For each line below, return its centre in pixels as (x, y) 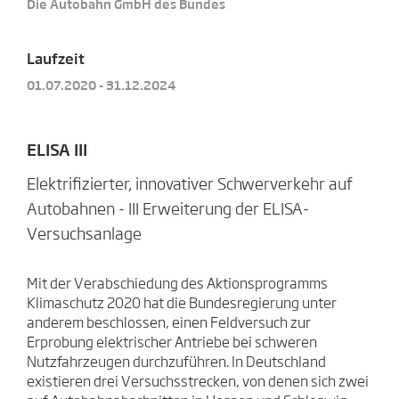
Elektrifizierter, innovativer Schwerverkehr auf (190, 186)
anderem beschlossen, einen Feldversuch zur (169, 324)
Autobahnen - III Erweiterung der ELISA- (168, 211)
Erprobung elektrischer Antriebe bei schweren (172, 343)
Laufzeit (56, 60)
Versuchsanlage (84, 236)
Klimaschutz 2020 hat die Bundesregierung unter (182, 304)
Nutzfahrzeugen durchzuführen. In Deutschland (176, 363)
